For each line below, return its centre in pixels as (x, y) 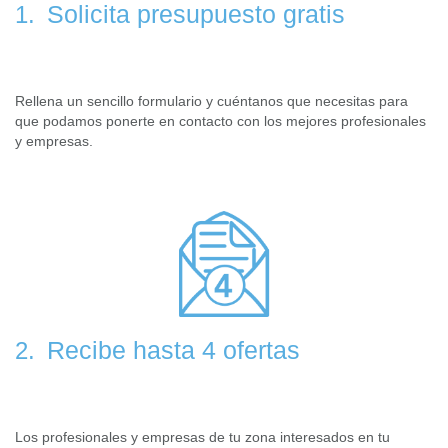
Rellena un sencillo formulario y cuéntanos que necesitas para (211, 100)
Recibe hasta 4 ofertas (170, 349)
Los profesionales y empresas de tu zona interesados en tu (202, 436)
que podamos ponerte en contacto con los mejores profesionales (220, 120)
